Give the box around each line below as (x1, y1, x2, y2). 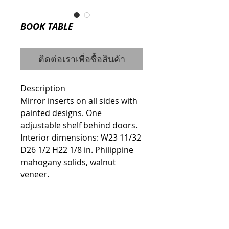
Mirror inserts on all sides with (20, 95, 138, 106)
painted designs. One (20, 107, 102, 119)
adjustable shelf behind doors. (20, 120, 138, 131)
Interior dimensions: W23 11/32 (20, 132, 141, 143)
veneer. (20, 169, 49, 180)
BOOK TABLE (20, 20, 73, 33)
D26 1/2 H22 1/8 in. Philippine (20, 144, 133, 155)
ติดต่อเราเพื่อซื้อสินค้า (38, 53, 125, 65)
